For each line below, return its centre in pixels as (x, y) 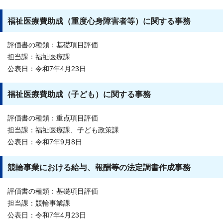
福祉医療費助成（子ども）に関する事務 (79, 94)
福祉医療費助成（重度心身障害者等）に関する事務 (99, 21)
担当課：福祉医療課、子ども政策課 (63, 130)
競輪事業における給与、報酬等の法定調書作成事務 (99, 167)
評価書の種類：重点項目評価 (53, 118)
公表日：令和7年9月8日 (45, 142)
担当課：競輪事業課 (39, 203)
